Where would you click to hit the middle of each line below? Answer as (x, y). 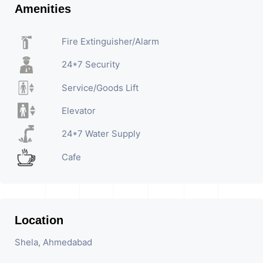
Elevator (78, 110)
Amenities (43, 9)
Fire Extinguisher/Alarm (110, 42)
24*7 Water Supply (101, 134)
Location (39, 220)
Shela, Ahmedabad (53, 242)
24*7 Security (90, 65)
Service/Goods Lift (100, 87)
